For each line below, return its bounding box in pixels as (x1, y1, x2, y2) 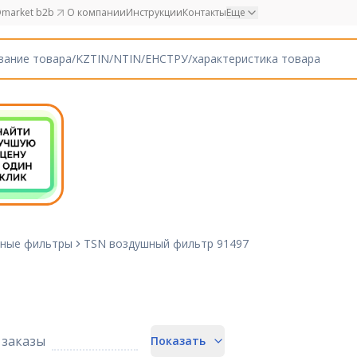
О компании (67, 6, 126, 19)
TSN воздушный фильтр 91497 (84, 236, 249, 251)
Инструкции (126, 6, 182, 19)
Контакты (182, 6, 226, 19)
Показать (150, 333, 206, 348)
